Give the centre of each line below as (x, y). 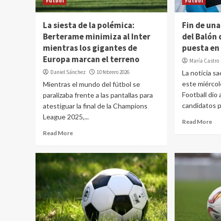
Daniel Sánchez (68, 72)
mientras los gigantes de (90, 48)
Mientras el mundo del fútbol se (92, 84)
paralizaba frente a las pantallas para (98, 95)
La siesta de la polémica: (89, 25)
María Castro (204, 61)
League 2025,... (66, 117)
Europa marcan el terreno (91, 59)
